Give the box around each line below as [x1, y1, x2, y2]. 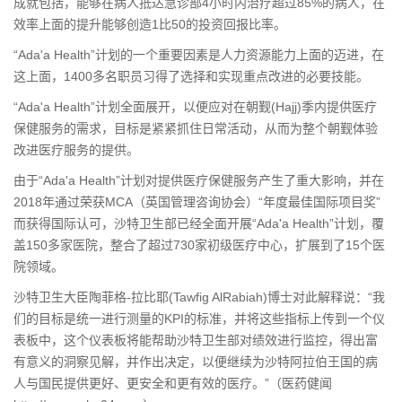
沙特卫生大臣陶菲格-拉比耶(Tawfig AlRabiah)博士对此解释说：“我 [13, 290, 385, 304]
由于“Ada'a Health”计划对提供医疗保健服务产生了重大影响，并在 [13, 173, 384, 188]
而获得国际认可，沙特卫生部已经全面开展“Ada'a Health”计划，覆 [13, 216, 384, 231]
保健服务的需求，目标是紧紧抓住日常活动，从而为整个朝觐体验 [13, 121, 378, 135]
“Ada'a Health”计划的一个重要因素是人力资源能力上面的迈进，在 [13, 48, 384, 62]
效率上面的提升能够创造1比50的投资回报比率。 [13, 17, 286, 31]
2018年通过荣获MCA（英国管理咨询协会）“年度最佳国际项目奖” [13, 195, 380, 209]
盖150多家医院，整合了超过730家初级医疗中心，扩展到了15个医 [13, 238, 385, 252]
